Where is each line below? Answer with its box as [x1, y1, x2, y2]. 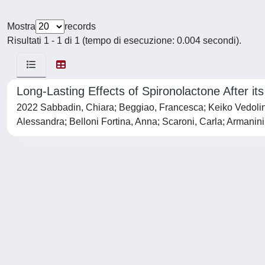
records [64, 21, 96, 31]
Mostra [7, 21, 35, 31]
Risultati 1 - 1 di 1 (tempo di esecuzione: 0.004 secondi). [7, 35, 241, 46]
